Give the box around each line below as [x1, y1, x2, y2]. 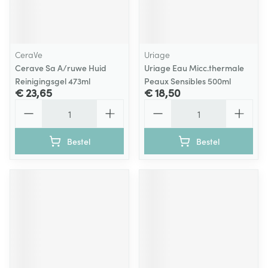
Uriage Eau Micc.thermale [144, 62, 244, 74]
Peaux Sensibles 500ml [144, 75, 231, 87]
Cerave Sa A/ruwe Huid [15, 62, 106, 74]
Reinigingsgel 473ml [15, 75, 90, 87]
